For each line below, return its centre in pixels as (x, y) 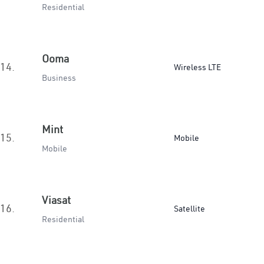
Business (59, 78)
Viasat (56, 200)
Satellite (189, 209)
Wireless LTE (197, 67)
